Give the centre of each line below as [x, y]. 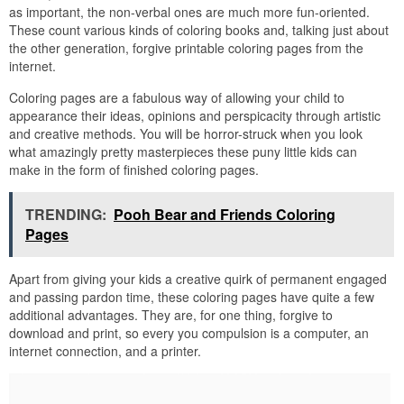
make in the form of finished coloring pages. [134, 170]
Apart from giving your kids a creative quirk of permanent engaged [198, 279]
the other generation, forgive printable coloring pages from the [186, 48]
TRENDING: [66, 215]
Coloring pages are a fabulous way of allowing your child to [177, 98]
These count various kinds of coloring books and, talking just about [199, 30]
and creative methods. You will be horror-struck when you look [186, 134]
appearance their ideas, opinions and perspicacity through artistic [195, 116]
